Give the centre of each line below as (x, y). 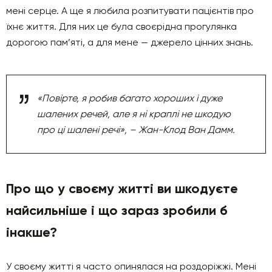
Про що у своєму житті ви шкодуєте (122, 188)
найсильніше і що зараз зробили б (117, 210)
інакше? (32, 232)
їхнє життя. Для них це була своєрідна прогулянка (121, 26)
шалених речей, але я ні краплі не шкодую (134, 114)
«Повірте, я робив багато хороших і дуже (130, 98)
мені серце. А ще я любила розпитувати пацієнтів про (130, 10)
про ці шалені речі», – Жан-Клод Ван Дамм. (136, 129)
